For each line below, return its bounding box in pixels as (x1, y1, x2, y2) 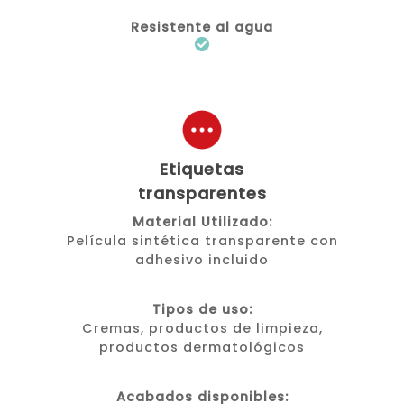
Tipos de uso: (151, 300, 252, 319)
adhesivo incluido (135, 251, 269, 270)
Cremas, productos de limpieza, (81, 319, 323, 338)
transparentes (137, 182, 267, 206)
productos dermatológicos (99, 338, 305, 357)
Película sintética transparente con (66, 232, 338, 251)
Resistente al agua (131, 18, 273, 37)
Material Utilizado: (132, 213, 272, 232)
